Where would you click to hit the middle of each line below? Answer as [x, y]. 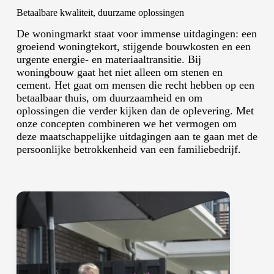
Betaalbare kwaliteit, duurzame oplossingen [100, 13]
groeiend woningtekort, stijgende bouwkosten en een [133, 46]
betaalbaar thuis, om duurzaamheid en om [109, 98]
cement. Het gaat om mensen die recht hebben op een [135, 85]
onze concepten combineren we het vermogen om [126, 123]
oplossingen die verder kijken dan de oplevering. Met [135, 110]
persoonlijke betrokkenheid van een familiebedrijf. [128, 149]
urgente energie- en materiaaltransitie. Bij [109, 59]
